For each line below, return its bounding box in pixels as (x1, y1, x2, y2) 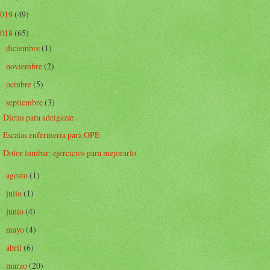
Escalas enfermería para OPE (3, 129, 100, 141)
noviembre (5, 60, 44, 72)
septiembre (5, 96, 45, 108)
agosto (5, 169, 30, 181)
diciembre (5, 42, 42, 54)
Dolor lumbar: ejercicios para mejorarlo (3, 146, 137, 159)
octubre (5, 78, 33, 90)
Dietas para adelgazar (3, 111, 75, 124)
